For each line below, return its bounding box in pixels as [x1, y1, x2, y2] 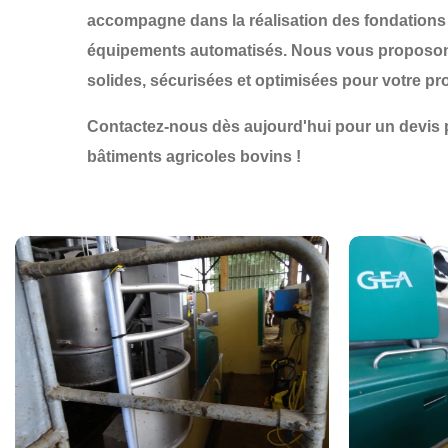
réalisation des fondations [249, 12, 446, 29]
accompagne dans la [87, 12, 249, 29]
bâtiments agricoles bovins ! [87, 148, 301, 165]
